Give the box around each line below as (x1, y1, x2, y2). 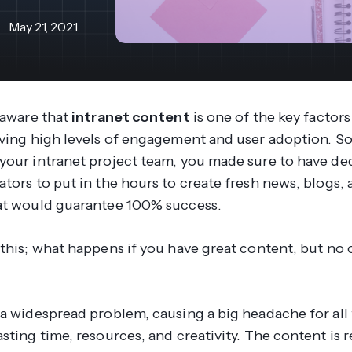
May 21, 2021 (8, 19, 78, 35)
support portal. (173, 2, 255, 18)
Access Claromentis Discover (173, 21, 347, 37)
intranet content (71, 108, 190, 126)
